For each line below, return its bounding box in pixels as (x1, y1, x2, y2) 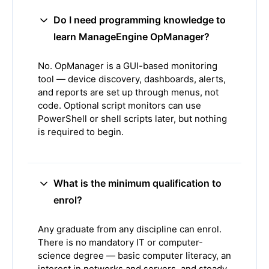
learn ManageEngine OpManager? (53, 31, 210, 43)
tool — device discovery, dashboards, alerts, (38, 73, 226, 85)
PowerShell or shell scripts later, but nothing (38, 113, 227, 124)
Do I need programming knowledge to (53, 14, 226, 26)
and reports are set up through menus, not (38, 86, 219, 98)
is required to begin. (38, 126, 124, 138)
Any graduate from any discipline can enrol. (38, 223, 222, 235)
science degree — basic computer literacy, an (38, 250, 231, 261)
